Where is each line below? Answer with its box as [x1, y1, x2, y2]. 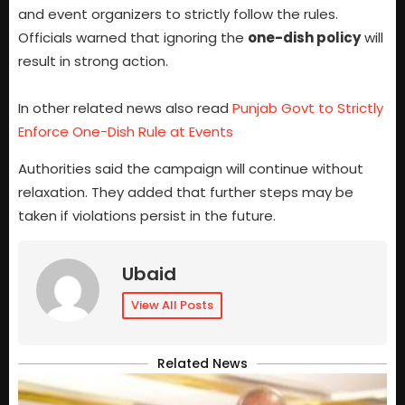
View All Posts [131, 297, 213, 315]
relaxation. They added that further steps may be [18, 182, 353, 202]
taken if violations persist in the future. [18, 205, 276, 225]
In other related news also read [18, 99, 232, 118]
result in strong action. [18, 52, 168, 71]
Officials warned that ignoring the [18, 28, 248, 48]
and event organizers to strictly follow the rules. [18, 5, 338, 24]
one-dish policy [248, 28, 361, 48]
